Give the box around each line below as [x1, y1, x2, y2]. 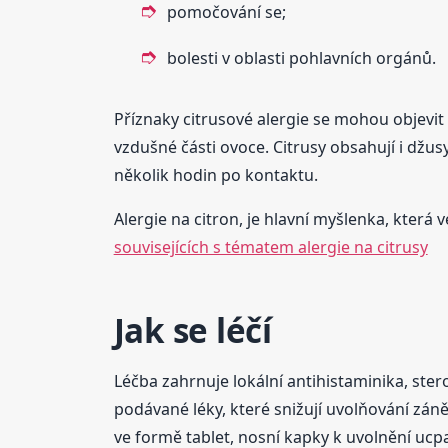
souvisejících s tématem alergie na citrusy [113, 235, 428, 258]
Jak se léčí [113, 307, 272, 353]
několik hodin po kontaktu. [113, 163, 318, 186]
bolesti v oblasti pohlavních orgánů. [166, 46, 436, 69]
